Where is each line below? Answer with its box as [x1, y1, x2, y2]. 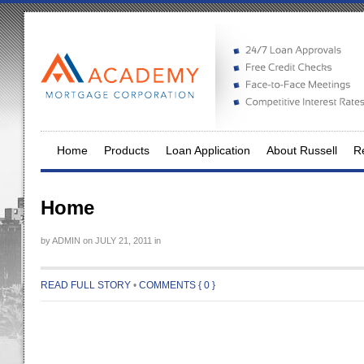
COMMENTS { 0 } [139, 279, 215, 291]
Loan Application [166, 144, 250, 157]
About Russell [266, 144, 337, 157]
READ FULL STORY [41, 279, 131, 291]
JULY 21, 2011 [93, 236, 152, 245]
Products [104, 144, 149, 157]
